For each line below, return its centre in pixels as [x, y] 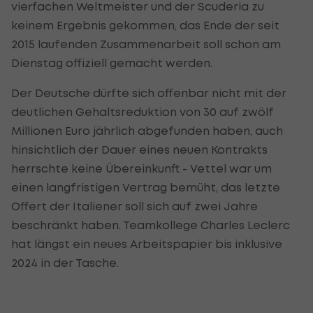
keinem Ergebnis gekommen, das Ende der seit [145, 25]
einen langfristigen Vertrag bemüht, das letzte [146, 187]
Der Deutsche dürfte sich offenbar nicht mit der [149, 93]
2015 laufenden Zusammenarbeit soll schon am [146, 44]
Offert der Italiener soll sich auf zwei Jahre [134, 206]
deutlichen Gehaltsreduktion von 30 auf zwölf [143, 111]
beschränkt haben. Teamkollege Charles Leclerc [151, 225]
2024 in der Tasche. [65, 262]
